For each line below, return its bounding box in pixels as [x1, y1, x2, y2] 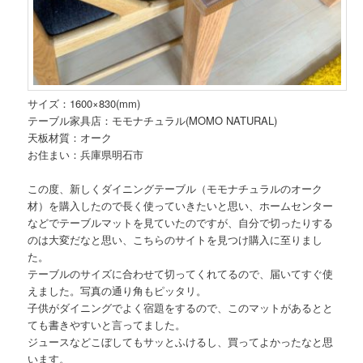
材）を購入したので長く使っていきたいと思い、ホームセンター [28, 197, 334, 213]
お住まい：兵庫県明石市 [28, 146, 144, 162]
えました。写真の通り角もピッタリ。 [28, 282, 207, 298]
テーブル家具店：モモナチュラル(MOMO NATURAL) [28, 112, 278, 128]
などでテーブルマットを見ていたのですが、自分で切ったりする [28, 214, 334, 230]
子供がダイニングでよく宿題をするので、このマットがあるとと [28, 299, 334, 315]
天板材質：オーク [28, 129, 113, 145]
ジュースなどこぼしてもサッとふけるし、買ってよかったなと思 [28, 333, 334, 349]
